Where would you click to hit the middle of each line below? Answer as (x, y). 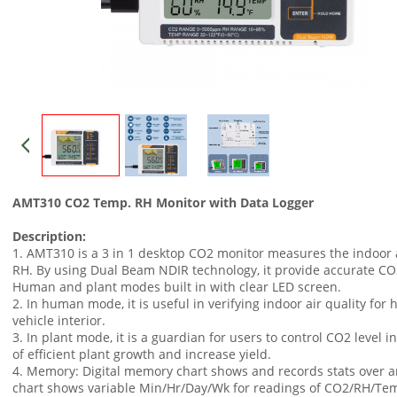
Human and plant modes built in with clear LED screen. (177, 286)
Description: (49, 236)
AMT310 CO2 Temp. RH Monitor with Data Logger (163, 202)
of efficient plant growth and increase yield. (142, 354)
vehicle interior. (59, 320)
